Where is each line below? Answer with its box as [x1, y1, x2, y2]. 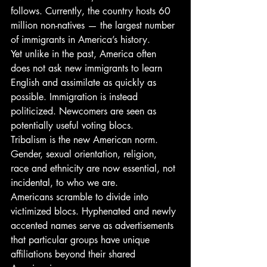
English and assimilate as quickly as [11, 76, 159, 89]
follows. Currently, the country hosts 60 [11, 5, 173, 17]
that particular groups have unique [11, 234, 153, 246]
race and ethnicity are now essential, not [11, 162, 178, 175]
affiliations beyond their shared [11, 248, 138, 260]
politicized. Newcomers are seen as [11, 105, 159, 117]
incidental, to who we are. [11, 176, 118, 189]
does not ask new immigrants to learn [11, 62, 165, 74]
